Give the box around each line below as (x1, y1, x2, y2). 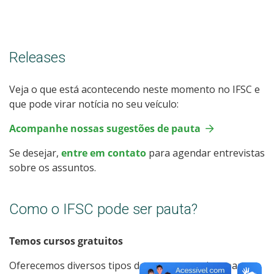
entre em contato (61, 146, 149, 160)
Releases (9, 48, 65, 66)
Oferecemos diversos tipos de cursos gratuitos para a (9, 258, 255, 272)
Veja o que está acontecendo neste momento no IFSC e (9, 82, 260, 96)
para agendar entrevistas (149, 146, 265, 160)
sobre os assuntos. (9, 160, 96, 174)
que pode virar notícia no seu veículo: (9, 97, 179, 111)
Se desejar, (9, 146, 61, 160)
